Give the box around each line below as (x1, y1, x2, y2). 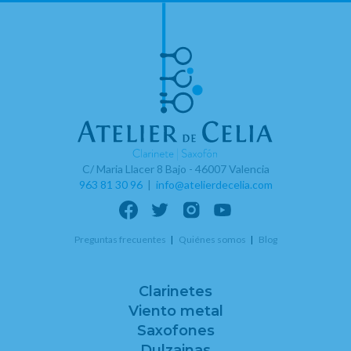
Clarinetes (139, 282, 212, 300)
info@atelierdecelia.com (155, 177, 273, 191)
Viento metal (128, 302, 223, 320)
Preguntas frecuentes (74, 233, 166, 245)
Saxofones (136, 321, 215, 339)
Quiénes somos (178, 233, 246, 245)
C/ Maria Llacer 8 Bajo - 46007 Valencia (81, 161, 270, 175)
